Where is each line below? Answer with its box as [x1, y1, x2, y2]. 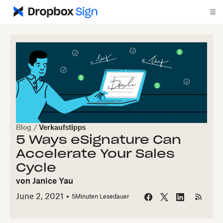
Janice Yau [32, 177, 73, 185]
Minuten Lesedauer [75, 194, 129, 200]
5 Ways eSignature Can [16, 134, 181, 146]
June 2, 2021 [16, 193, 64, 201]
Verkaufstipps [39, 124, 86, 131]
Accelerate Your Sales [16, 148, 175, 160]
